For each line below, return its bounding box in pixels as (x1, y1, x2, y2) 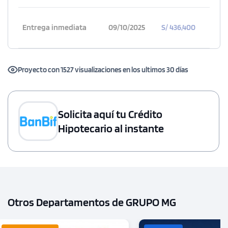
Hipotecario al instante (58, 121, 164, 135)
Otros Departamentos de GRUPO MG (8, 195, 176, 209)
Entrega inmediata (22, 22, 87, 32)
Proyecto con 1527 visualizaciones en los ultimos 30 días (18, 65, 188, 74)
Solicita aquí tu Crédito (58, 107, 162, 121)
